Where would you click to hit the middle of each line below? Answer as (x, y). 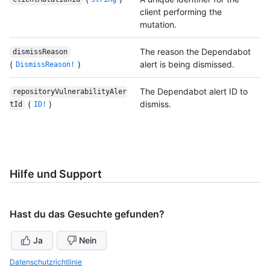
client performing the (181, 11)
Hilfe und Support (56, 174)
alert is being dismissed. (187, 64)
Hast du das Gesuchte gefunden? (87, 214)
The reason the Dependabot (195, 51)
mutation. (158, 24)
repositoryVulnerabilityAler (69, 92)
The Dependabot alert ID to (194, 91)
